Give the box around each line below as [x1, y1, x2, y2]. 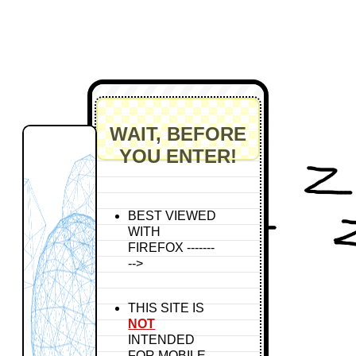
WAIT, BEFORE [110, 122, 246, 145]
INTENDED [128, 333, 195, 346]
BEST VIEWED [128, 209, 217, 222]
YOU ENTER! [119, 145, 237, 167]
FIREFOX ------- [128, 241, 215, 254]
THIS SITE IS [128, 301, 205, 315]
